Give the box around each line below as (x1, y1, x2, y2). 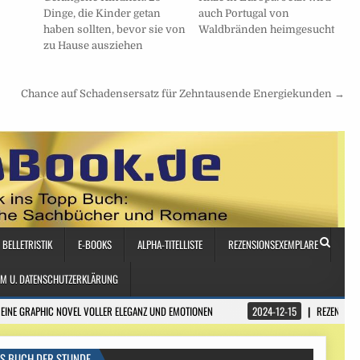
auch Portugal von (198, 6, 289, 19)
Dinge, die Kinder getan (43, 6, 161, 19)
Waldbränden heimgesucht (198, 22, 334, 35)
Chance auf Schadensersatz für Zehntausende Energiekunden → (20, 87, 345, 100)
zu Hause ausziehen (43, 39, 143, 51)
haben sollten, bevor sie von (43, 22, 186, 35)
